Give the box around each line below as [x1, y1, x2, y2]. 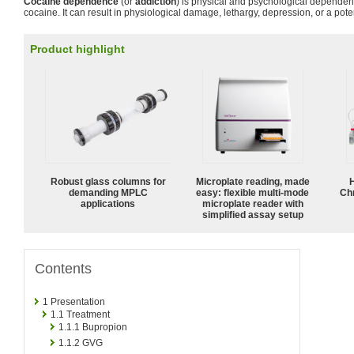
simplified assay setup [202, 209, 303, 220]
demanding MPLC [69, 186, 148, 198]
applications [81, 198, 136, 209]
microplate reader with [202, 198, 303, 209]
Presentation [51, 296, 105, 307]
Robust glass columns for [51, 175, 166, 187]
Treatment [66, 308, 110, 320]
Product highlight [30, 43, 125, 55]
